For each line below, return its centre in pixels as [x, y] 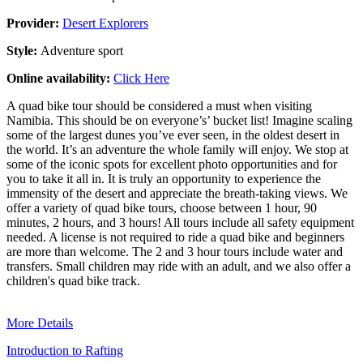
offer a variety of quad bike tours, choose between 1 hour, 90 [162, 207]
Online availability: [60, 78]
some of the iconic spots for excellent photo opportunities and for [172, 164]
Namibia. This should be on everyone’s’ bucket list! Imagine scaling [179, 120]
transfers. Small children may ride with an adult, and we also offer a [179, 266]
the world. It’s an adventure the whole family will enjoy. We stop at [177, 149]
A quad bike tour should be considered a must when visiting [159, 105]
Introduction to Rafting [65, 350]
